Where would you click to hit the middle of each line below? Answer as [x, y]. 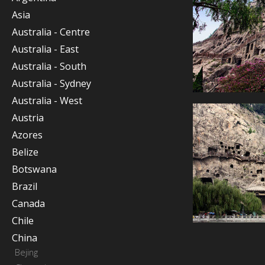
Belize [25, 152]
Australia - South [49, 66]
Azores [27, 135]
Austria [28, 118]
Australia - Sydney [51, 83]
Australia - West [47, 101]
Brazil [25, 186]
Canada [28, 203]
